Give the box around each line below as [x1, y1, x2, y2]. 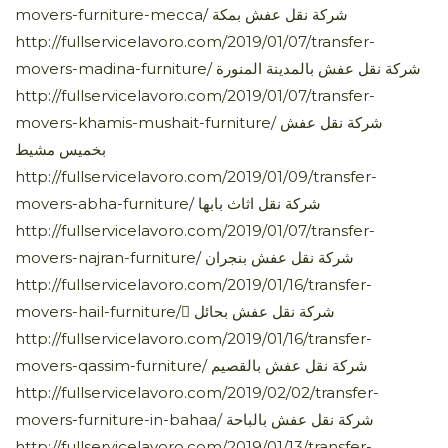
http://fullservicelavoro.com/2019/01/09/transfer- [15, 166, 377, 186]
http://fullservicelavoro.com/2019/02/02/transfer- [15, 382, 379, 402]
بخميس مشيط [15, 139, 106, 159]
